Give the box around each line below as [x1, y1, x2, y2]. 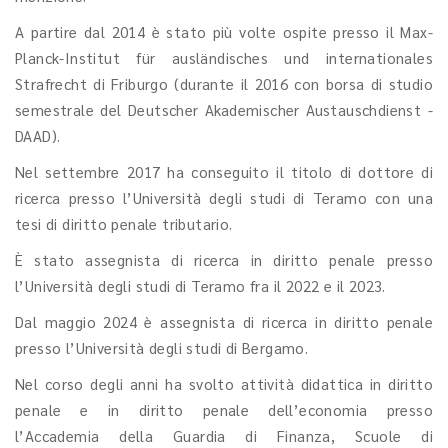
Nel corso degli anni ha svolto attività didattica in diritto [15, 374, 433, 393]
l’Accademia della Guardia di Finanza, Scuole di [15, 426, 433, 445]
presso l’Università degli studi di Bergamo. [15, 338, 309, 357]
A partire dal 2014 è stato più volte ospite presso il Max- [15, 22, 433, 41]
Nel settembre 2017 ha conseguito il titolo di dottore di [15, 162, 433, 181]
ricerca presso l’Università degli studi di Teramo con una [15, 188, 433, 207]
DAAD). [15, 126, 61, 145]
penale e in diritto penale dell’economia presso [15, 400, 433, 419]
